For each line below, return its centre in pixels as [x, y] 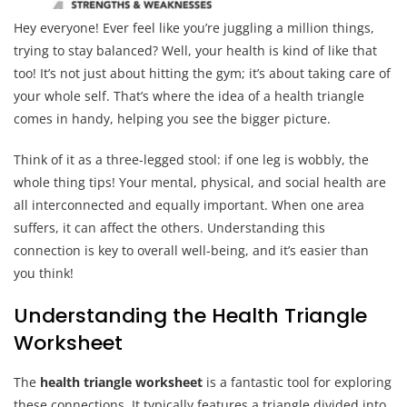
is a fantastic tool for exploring [297, 382]
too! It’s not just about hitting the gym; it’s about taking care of [202, 73]
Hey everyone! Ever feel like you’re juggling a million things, [194, 27]
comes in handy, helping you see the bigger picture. [172, 118]
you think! [44, 273]
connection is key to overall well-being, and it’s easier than [191, 250]
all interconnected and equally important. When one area [189, 204]
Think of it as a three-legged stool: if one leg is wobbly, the [191, 159]
